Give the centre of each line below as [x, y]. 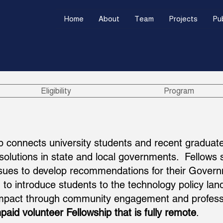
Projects [183, 19]
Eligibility [56, 91]
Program [179, 91]
